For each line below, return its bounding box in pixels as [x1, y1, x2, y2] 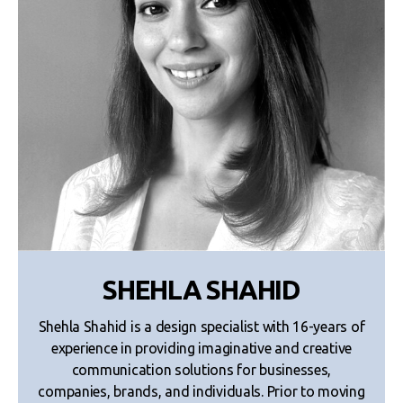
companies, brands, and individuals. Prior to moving [38, 382, 365, 399]
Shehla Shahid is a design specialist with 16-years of [38, 318, 365, 335]
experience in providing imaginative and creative [50, 339, 353, 356]
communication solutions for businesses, [71, 361, 332, 378]
